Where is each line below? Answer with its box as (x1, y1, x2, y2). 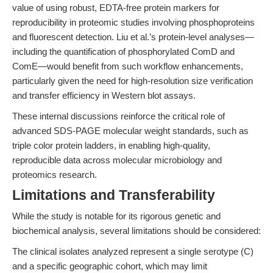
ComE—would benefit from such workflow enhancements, (12, 61, 243, 71)
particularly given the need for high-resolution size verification (12, 76, 253, 86)
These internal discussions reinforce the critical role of (12, 111, 225, 121)
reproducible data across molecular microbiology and (12, 155, 222, 165)
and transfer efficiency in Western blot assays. (12, 90, 196, 101)
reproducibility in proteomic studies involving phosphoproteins (12, 17, 255, 27)
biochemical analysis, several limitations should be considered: (12, 225, 261, 236)
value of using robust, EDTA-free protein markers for (12, 2, 219, 13)
